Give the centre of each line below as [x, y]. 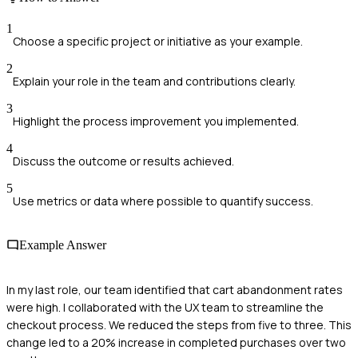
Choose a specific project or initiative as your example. [158, 42]
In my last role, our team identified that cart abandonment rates [175, 289]
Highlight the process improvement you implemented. [156, 121]
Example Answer [63, 245]
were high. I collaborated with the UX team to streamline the [165, 307]
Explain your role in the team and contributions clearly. [154, 82]
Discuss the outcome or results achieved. [123, 161]
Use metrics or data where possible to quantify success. [163, 201]
